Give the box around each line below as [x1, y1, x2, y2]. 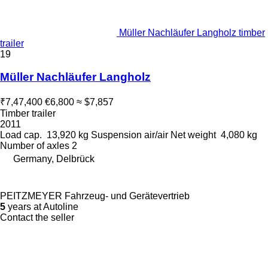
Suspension [91, 130, 142, 141]
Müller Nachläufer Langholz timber [119, 27, 265, 38]
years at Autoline [5, 202, 78, 212]
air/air [144, 130, 168, 141]
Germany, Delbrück [13, 154, 95, 165]
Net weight [170, 130, 216, 141]
